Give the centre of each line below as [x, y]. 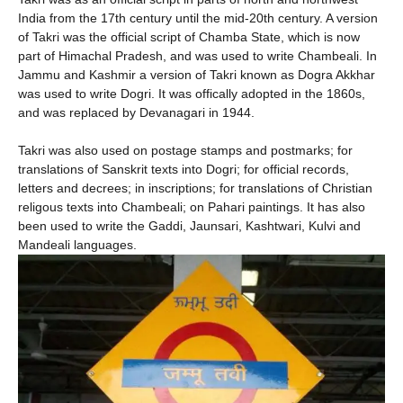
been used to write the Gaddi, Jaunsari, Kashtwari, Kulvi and [189, 225]
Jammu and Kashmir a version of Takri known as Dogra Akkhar [197, 74]
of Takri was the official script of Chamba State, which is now [189, 36]
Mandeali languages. [77, 244]
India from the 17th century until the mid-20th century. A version [198, 18]
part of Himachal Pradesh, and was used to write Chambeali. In [197, 55]
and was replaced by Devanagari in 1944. [136, 112]
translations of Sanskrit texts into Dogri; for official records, [184, 169]
